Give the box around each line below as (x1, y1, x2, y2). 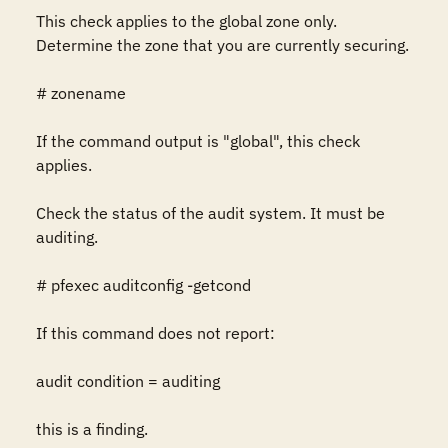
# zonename (36, 83, 126, 103)
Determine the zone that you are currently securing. (36, 35, 409, 55)
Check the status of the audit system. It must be (36, 203, 385, 223)
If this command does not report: (36, 323, 275, 343)
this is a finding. (36, 419, 148, 439)
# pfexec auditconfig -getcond (36, 275, 251, 295)
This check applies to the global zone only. (36, 11, 337, 31)
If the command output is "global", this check (36, 131, 360, 151)
